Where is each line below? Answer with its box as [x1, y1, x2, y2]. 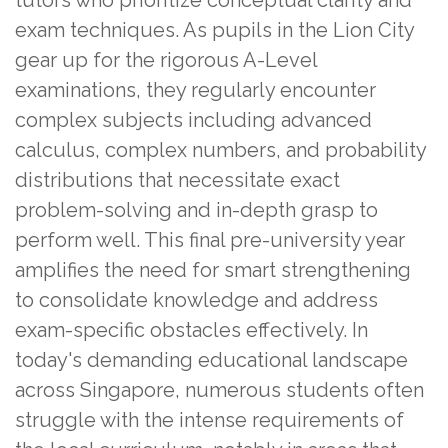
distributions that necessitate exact [15, 167, 340, 192]
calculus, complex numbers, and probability [15, 137, 426, 162]
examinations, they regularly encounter [15, 77, 376, 102]
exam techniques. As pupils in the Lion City [15, 17, 414, 42]
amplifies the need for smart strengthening [15, 257, 411, 282]
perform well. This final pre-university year [15, 227, 405, 252]
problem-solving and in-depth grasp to [15, 197, 378, 222]
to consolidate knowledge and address [15, 287, 378, 312]
